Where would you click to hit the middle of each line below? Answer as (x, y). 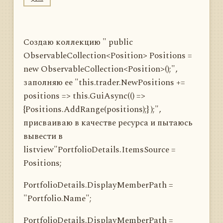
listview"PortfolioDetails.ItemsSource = (100, 150)
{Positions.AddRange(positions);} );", (92, 110)
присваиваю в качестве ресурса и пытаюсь (108, 123)
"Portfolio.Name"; (57, 199)
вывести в (43, 136)
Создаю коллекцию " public (78, 42)
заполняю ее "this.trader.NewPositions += (104, 83)
